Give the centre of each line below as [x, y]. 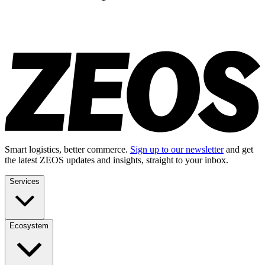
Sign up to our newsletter [177, 149]
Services [25, 181]
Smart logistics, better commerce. [67, 149]
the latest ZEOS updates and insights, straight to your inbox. [117, 160]
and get [238, 149]
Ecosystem [29, 225]
